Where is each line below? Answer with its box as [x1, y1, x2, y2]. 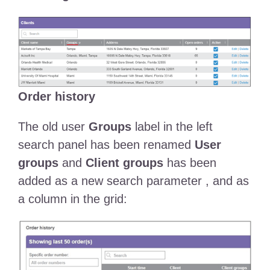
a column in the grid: [17, 192, 127, 206]
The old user [17, 120, 89, 134]
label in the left [131, 120, 213, 134]
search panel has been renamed [17, 138, 195, 152]
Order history [17, 90, 95, 104]
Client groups [85, 156, 163, 170]
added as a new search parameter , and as [17, 174, 249, 188]
